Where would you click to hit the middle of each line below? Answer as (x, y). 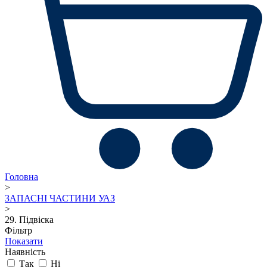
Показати (24, 241)
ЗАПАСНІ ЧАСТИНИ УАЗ (60, 198)
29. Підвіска (29, 219)
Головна (21, 176)
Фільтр (18, 230)
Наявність (25, 252)
